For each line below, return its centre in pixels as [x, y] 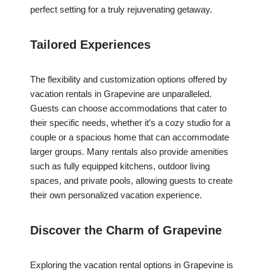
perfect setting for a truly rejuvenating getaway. [121, 10]
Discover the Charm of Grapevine [126, 231]
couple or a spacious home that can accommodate [130, 137]
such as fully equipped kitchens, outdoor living [120, 166]
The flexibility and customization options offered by [129, 80]
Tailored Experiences [90, 45]
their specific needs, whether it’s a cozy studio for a [130, 123]
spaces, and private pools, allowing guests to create [131, 181]
